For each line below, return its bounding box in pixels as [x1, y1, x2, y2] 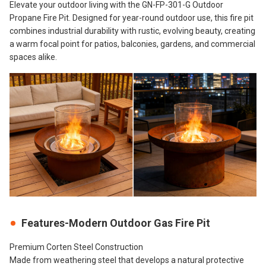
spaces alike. [9, 52, 57, 62]
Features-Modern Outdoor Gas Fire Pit [21, 217, 210, 229]
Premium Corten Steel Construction [9, 242, 143, 252]
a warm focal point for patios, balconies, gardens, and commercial [9, 39, 255, 49]
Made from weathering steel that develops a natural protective [9, 255, 244, 265]
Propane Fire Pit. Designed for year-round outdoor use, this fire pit [9, 13, 254, 23]
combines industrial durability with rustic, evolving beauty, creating [9, 26, 255, 36]
